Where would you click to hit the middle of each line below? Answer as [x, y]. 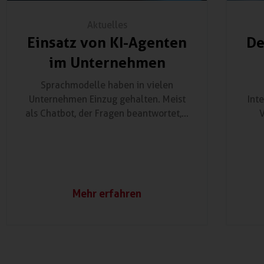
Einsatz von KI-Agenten [107, 42]
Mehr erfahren [107, 193]
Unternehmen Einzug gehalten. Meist [107, 99]
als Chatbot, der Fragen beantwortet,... [107, 113]
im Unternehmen [107, 62]
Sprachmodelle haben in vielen [107, 85]
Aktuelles [107, 25]
